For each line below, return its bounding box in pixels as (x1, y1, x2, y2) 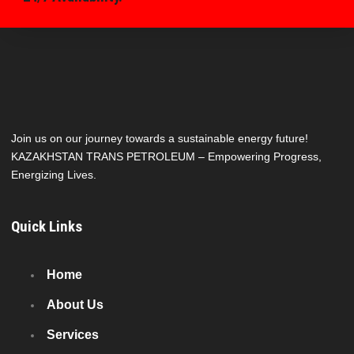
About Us (47, 297, 104, 311)
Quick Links (11, 217, 83, 235)
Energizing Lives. (11, 168, 97, 182)
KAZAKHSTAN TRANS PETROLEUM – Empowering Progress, (11, 150, 322, 164)
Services (47, 327, 100, 341)
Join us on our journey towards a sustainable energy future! (11, 132, 309, 145)
